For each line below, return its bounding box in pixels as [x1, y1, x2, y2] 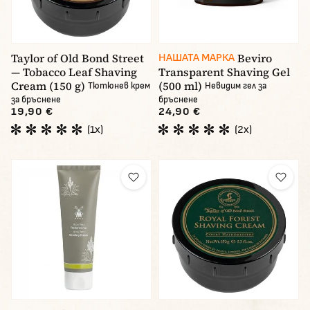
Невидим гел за [205, 80, 266, 92]
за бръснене [11, 94, 61, 106]
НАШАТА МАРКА [158, 51, 235, 65]
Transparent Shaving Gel [158, 64, 290, 80]
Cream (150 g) [11, 78, 85, 94]
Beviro [237, 51, 272, 66]
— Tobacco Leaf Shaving [11, 64, 137, 80]
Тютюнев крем [88, 80, 150, 92]
